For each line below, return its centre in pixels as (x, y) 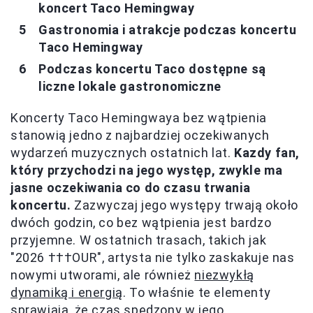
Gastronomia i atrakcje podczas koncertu (168, 29)
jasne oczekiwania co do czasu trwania (131, 187)
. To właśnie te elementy (197, 292)
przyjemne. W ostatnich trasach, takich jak (139, 240)
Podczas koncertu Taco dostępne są (152, 68)
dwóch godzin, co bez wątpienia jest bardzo (141, 222)
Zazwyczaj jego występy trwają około (185, 205)
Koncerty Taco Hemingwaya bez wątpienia (139, 117)
